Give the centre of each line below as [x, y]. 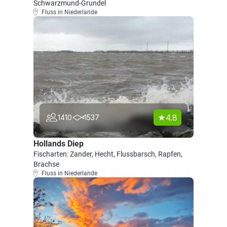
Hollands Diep [59, 144]
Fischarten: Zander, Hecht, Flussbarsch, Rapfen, [108, 154]
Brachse [46, 164]
